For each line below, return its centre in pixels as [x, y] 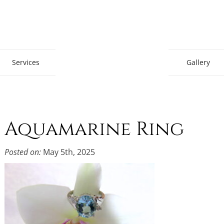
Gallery [198, 62]
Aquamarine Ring [94, 129]
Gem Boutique [195, 35]
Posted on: [23, 152]
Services [26, 62]
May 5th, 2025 [68, 152]
